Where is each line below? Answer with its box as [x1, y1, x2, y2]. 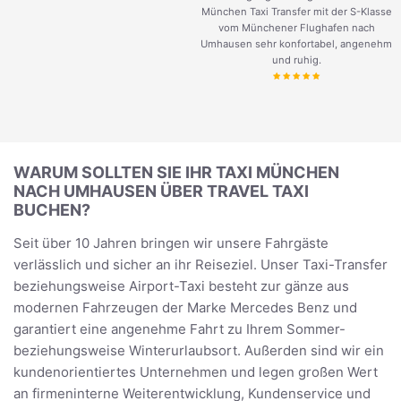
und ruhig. [271, 54, 321, 67]
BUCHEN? [13, 200, 90, 220]
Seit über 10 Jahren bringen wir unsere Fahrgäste [13, 235, 328, 252]
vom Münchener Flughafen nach [218, 21, 375, 35]
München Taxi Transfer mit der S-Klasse [200, 5, 392, 19]
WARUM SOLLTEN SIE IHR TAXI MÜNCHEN [13, 163, 339, 183]
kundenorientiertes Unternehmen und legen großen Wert [13, 363, 378, 381]
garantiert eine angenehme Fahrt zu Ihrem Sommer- [13, 320, 346, 338]
